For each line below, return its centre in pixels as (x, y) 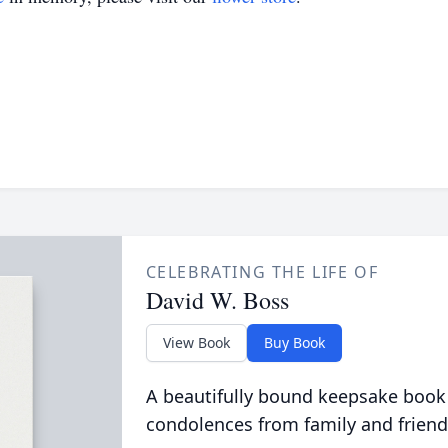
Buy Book (294, 342)
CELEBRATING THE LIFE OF (262, 272)
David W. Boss (217, 300)
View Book (196, 342)
